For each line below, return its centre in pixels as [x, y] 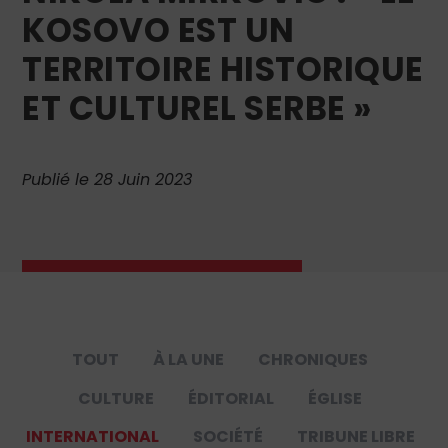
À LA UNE [189, 360]
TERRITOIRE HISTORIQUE [223, 70]
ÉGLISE [335, 398]
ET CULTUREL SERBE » [197, 109]
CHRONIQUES [313, 360]
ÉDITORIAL [231, 398]
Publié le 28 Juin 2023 [107, 180]
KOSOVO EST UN [158, 31]
